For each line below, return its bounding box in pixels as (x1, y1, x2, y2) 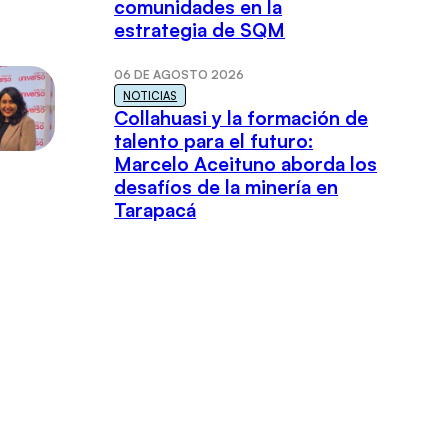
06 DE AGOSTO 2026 (114, 67, 245, 83)
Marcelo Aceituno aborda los (114, 152, 378, 177)
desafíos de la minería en (114, 175, 339, 200)
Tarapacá (114, 198, 197, 223)
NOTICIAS (123, 88, 178, 103)
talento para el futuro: (114, 129, 314, 154)
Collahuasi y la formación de (114, 106, 369, 131)
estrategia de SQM (114, 18, 286, 43)
